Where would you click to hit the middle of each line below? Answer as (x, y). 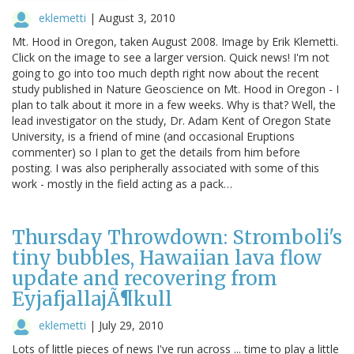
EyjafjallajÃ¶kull (92, 299)
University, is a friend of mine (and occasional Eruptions (153, 136)
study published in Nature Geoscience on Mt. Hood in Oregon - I (175, 88)
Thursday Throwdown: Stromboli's (177, 237)
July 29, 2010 (131, 325)
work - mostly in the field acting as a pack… (122, 183)
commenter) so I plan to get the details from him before (156, 152)
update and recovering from (145, 278)
